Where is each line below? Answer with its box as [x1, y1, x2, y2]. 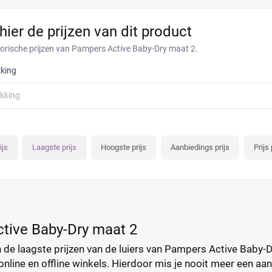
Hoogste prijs [101, 143, 146, 152]
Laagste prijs [32, 143, 76, 152]
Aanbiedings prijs [171, 143, 229, 152]
